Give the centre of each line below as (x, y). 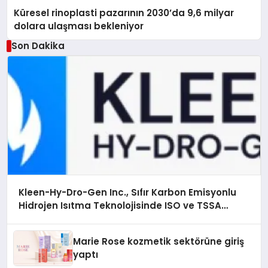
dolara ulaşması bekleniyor (79, 26)
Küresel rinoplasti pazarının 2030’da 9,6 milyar (124, 13)
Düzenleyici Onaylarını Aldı (81, 219)
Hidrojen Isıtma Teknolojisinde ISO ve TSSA (120, 206)
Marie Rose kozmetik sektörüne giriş (159, 242)
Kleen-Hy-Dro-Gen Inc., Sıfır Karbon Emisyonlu (127, 193)
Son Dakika (38, 45)
